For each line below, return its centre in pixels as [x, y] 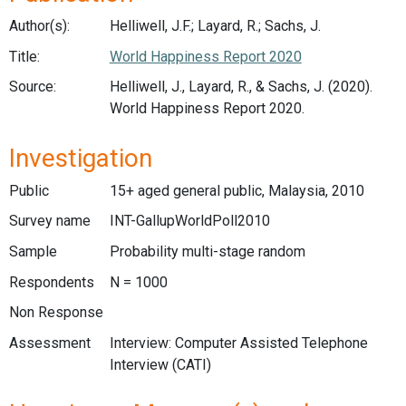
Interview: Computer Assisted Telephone [238, 343]
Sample [33, 251]
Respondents [52, 282]
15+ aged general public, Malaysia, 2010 [237, 190]
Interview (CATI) [160, 364]
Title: [24, 56]
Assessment [50, 343]
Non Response [56, 313]
